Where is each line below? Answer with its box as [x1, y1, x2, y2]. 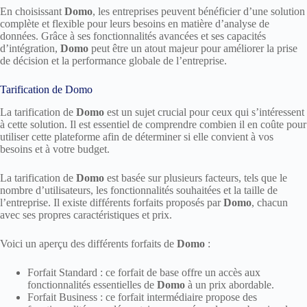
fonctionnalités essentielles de [27, 279, 157, 291]
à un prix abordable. [185, 279, 274, 291]
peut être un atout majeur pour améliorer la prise [88, 42, 297, 55]
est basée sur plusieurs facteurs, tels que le [104, 172, 287, 184]
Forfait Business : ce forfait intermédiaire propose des [27, 291, 257, 304]
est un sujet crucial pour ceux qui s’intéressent [104, 106, 304, 119]
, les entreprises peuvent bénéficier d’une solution [93, 5, 305, 18]
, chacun [251, 197, 288, 209]
